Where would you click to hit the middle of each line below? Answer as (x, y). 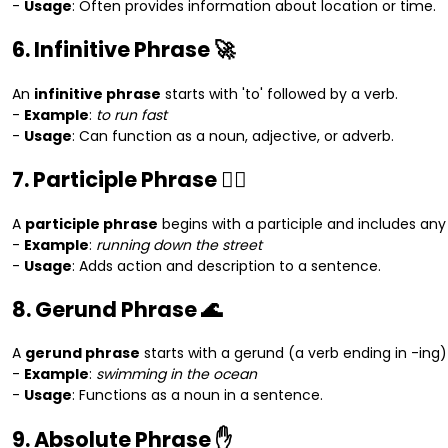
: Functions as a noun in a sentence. (197, 395)
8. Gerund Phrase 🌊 (117, 309)
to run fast (131, 114)
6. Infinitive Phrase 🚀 (123, 50)
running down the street (179, 244)
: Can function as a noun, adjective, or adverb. (233, 135)
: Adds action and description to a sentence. (226, 265)
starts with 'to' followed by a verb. (279, 93)
